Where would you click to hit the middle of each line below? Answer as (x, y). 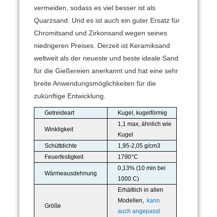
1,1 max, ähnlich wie (145, 124)
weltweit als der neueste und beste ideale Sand (106, 58)
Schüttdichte (61, 146)
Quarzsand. (53, 21)
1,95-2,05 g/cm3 (139, 146)
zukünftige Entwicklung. (70, 96)
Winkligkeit (59, 130)
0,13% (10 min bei (142, 168)
